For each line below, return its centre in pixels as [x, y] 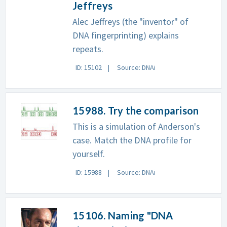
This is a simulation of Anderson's [136, 126]
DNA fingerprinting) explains [126, 35]
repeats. [88, 49]
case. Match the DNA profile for [132, 140]
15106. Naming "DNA [123, 215]
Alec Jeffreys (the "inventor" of [130, 22]
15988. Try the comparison [136, 110]
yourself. [89, 154]
